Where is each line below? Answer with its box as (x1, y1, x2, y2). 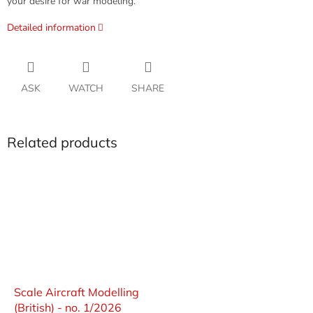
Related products (7, 133, 117, 152)
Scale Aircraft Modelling (14, 284, 139, 299)
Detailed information (7, 21, 96, 35)
